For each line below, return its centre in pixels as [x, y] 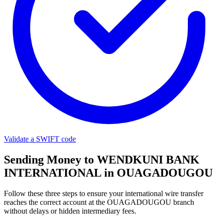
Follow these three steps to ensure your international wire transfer [104, 193]
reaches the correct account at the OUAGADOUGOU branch [99, 202]
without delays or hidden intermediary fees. [70, 211]
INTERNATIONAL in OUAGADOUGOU [108, 173]
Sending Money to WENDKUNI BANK [102, 159]
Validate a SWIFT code [40, 139]
